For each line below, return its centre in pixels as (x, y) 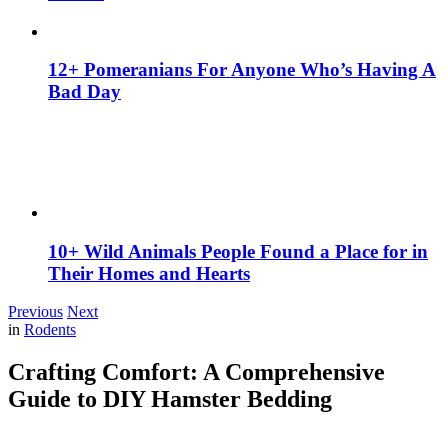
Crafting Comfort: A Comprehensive (196, 372)
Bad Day (84, 92)
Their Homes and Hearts (149, 273)
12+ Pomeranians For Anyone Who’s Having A (242, 70)
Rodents (50, 330)
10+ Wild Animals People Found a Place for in (238, 251)
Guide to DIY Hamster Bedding (170, 399)
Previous (35, 312)
